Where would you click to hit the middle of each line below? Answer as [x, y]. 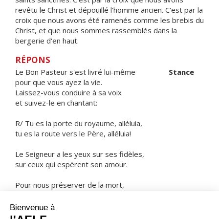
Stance [181, 72]
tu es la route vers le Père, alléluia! [73, 133]
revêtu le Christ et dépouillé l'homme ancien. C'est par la [109, 10]
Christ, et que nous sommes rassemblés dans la [96, 30]
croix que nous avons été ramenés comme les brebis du [109, 20]
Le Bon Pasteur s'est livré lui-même [92, 72]
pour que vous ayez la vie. [59, 82]
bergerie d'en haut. [47, 41]
